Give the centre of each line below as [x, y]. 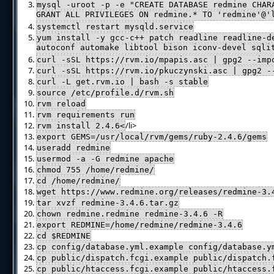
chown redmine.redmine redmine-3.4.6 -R [130, 214]
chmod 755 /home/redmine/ [96, 170]
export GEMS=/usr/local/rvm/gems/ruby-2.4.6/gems [152, 137]
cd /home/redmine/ [79, 181]
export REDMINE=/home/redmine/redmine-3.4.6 [140, 225]
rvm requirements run [86, 115]
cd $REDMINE [64, 236]
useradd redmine [74, 148]
